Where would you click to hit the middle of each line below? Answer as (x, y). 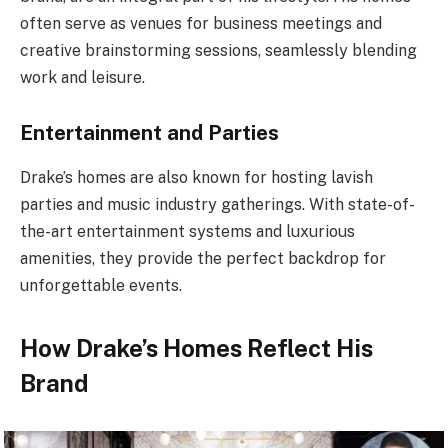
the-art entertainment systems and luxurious (187, 231)
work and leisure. (82, 77)
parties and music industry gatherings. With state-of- (217, 204)
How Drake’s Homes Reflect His (196, 348)
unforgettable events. (101, 285)
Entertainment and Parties (149, 133)
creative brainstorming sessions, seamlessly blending (218, 50)
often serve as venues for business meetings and (201, 23)
